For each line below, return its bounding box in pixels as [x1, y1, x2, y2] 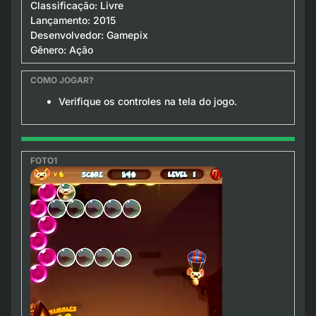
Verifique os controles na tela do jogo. [58, 95, 237, 107]
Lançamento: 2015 [30, 13, 116, 26]
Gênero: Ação [30, 43, 93, 56]
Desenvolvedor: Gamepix [30, 28, 148, 41]
